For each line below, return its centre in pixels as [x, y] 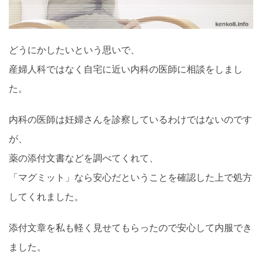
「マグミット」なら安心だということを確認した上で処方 [130, 177]
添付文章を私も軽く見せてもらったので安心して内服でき [130, 227]
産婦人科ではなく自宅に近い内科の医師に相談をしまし [126, 69]
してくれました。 [46, 196]
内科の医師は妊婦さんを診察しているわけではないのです [130, 119]
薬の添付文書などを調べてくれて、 [84, 158]
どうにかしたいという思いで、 [74, 49]
